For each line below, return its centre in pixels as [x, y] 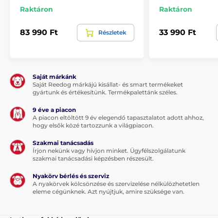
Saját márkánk [54, 76]
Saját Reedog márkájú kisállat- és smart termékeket [108, 84]
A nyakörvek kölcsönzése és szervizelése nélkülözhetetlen [116, 183]
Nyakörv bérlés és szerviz [71, 176]
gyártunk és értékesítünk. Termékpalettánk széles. [105, 92]
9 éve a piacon [54, 109]
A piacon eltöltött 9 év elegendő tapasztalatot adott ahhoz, [118, 117]
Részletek [112, 32]
